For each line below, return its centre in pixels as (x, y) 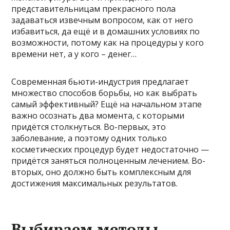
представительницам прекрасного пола (94, 9)
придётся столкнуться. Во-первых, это (89, 127)
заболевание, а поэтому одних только (89, 138)
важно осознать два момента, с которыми (98, 116)
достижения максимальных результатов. (95, 184)
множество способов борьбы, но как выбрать (104, 93)
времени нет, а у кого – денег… (74, 54)
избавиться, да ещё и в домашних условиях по (106, 32)
